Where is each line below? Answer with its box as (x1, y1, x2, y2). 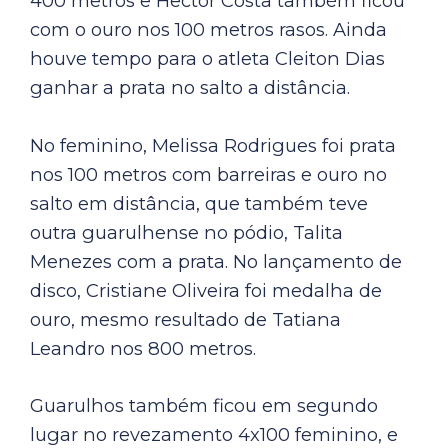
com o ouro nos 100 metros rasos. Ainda (30, 18, 387, 42)
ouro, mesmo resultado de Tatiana (30, 307, 341, 331)
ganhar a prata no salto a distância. (30, 76, 350, 100)
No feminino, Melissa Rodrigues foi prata (30, 133, 396, 157)
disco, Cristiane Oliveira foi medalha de (30, 278, 382, 302)
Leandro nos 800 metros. (30, 336, 256, 360)
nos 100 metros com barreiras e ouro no (30, 162, 387, 186)
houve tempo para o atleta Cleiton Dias (30, 47, 385, 71)
